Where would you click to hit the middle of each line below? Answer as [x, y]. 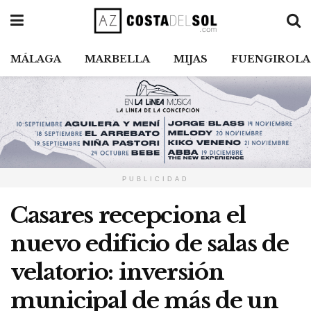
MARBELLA [117, 59]
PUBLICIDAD [155, 179]
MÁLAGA [36, 59]
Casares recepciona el [128, 216]
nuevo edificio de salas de [150, 244]
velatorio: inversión [117, 272]
